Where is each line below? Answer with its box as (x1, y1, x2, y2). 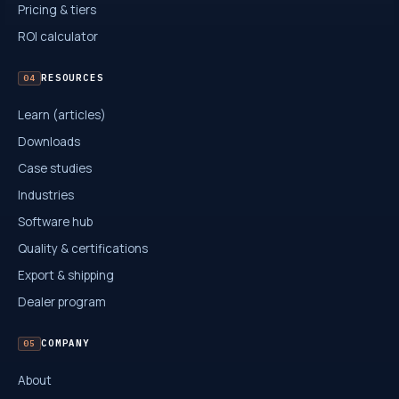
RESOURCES (40, 71, 104, 85)
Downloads (18, 133, 80, 150)
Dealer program (18, 293, 106, 310)
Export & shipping (18, 266, 114, 283)
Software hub (18, 213, 93, 230)
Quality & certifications (18, 240, 148, 256)
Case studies (18, 159, 92, 176)
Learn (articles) (18, 106, 106, 123)
